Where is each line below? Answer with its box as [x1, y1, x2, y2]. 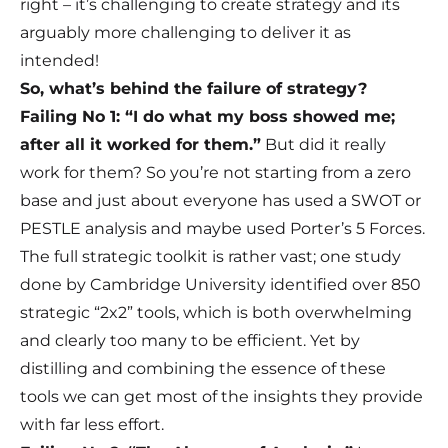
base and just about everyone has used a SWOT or [20, 191, 421, 211]
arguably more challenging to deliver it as [20, 23, 351, 43]
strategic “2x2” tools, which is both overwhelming [20, 303, 412, 323]
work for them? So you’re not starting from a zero [20, 163, 411, 183]
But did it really [261, 135, 386, 155]
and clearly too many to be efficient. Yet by [20, 331, 360, 351]
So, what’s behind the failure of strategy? [20, 79, 367, 99]
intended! [20, 51, 99, 71]
